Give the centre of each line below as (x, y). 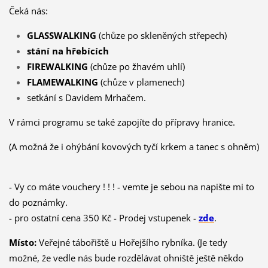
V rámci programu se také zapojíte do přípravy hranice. (122, 122)
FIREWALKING (57, 67)
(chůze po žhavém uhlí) (136, 67)
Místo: (22, 243)
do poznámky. (38, 202)
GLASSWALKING (61, 36)
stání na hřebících (68, 51)
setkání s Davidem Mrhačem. (86, 98)
